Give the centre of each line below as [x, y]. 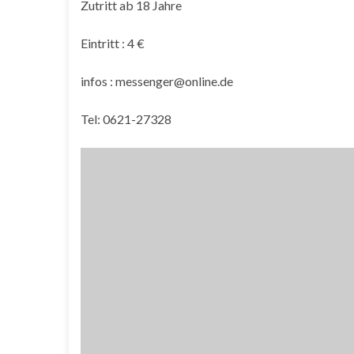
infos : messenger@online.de [157, 81]
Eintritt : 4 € [113, 43]
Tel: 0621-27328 [126, 119]
